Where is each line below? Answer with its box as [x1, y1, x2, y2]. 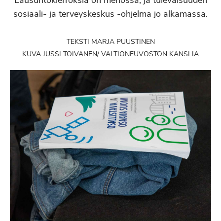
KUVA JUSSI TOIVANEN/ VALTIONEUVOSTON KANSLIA [22, 49, 199, 59]
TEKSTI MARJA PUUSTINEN [66, 37, 155, 46]
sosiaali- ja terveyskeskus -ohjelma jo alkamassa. [13, 8, 208, 20]
